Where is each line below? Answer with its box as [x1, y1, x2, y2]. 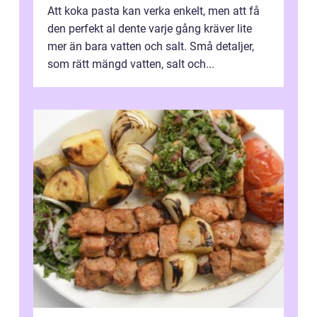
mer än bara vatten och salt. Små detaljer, [47, 40, 254, 54]
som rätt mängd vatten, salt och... [47, 57, 214, 71]
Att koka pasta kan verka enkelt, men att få [47, 4, 260, 18]
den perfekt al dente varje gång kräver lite [47, 22, 252, 36]
